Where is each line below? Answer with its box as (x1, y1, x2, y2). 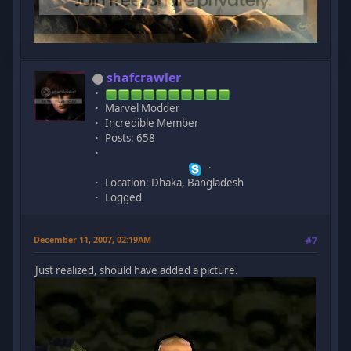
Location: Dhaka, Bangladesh (105, 175, 244, 190)
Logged (105, 190, 143, 205)
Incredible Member (105, 116, 200, 131)
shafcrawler (107, 69, 182, 87)
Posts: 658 (105, 131, 156, 146)
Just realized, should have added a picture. (35, 263, 239, 278)
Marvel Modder (105, 101, 181, 116)
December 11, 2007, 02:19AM (34, 233, 152, 246)
